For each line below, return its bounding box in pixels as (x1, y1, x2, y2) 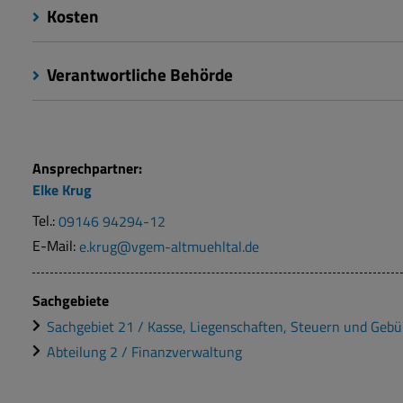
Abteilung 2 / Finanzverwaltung (47, 340, 242, 363)
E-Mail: (32, 235, 79, 257)
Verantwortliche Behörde (43, 61, 233, 88)
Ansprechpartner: (32, 157, 142, 180)
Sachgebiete (32, 290, 109, 312)
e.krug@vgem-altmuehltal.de (79, 235, 259, 257)
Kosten (43, 3, 99, 30)
